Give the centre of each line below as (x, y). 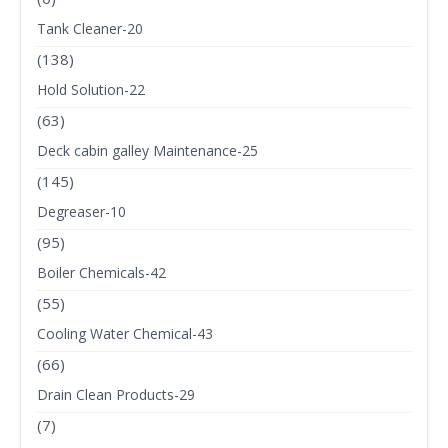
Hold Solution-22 (91, 90)
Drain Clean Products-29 (116, 395)
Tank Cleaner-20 (90, 29)
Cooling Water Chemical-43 (125, 334)
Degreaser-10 (81, 212)
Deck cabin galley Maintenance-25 (147, 151)
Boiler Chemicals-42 (101, 273)
